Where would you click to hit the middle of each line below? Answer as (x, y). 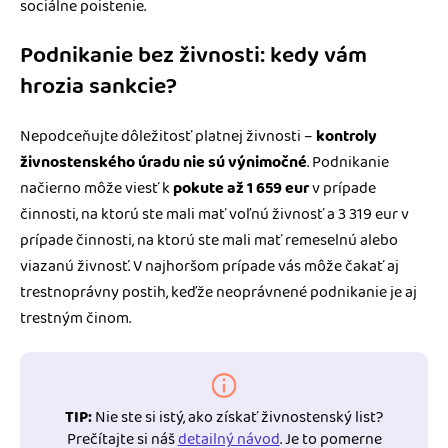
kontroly (346, 136)
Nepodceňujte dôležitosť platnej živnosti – (168, 136)
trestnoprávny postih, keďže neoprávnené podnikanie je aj (218, 292)
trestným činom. (75, 318)
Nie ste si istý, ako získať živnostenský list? (237, 417)
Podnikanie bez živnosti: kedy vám (193, 55)
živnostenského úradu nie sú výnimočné (163, 162)
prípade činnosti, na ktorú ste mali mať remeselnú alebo (209, 240)
